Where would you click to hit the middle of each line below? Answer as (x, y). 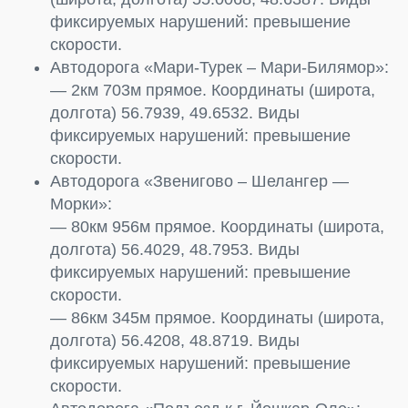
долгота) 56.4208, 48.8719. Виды (175, 340)
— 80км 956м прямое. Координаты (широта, (217, 226)
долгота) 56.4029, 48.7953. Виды (175, 249)
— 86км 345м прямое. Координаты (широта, (217, 317)
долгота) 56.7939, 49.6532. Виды (175, 112)
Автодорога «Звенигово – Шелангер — (199, 181)
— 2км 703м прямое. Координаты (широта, (213, 90)
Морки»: (81, 204)
